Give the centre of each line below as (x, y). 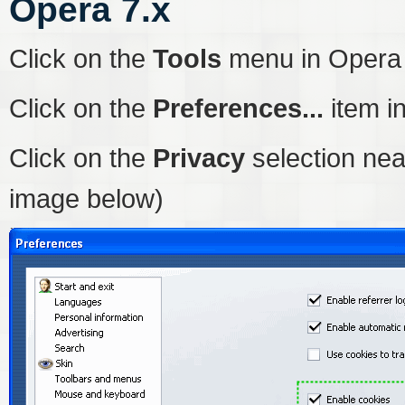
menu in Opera (311, 58)
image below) (86, 198)
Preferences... (238, 108)
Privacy (199, 158)
